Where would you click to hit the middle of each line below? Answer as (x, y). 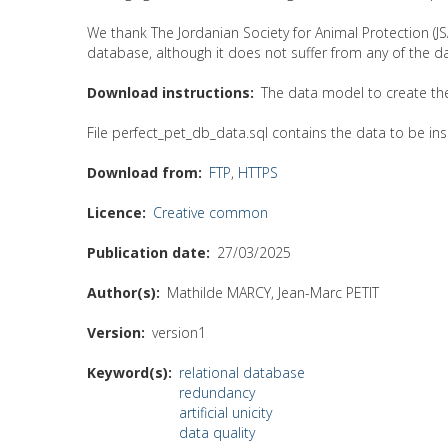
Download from (142, 172)
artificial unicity (225, 412)
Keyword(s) (127, 372)
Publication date (146, 252)
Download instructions (168, 92)
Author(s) (121, 292)
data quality (217, 432)
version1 (179, 332)
